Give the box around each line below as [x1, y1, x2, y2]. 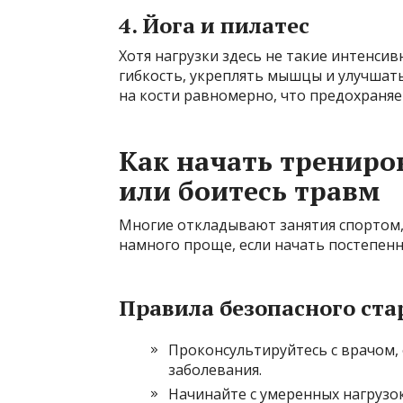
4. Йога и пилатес [119, 11, 309, 40]
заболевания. [168, 360, 262, 381]
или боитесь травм [119, 173, 381, 210]
